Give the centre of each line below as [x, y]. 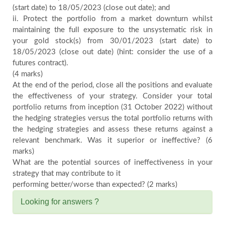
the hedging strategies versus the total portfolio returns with [113, 118]
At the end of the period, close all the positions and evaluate [113, 85]
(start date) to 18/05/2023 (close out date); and [91, 8]
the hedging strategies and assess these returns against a [113, 129]
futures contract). [40, 63]
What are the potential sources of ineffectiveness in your [113, 162]
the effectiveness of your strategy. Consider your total [113, 96]
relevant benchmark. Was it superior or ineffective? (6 [113, 140]
